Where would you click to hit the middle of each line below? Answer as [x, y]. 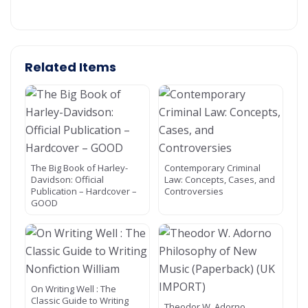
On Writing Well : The [74, 289]
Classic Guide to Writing [80, 300]
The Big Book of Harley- [79, 168]
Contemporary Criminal [212, 168]
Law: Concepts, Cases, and [220, 179]
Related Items [70, 67]
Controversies [194, 191]
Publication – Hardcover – [84, 191]
